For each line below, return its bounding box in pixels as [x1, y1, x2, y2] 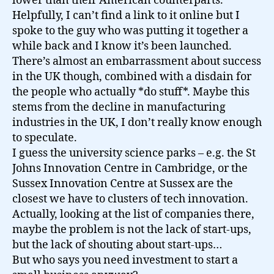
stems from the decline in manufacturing [12, 100, 226, 114]
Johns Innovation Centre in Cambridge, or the [12, 161, 248, 176]
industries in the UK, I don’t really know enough [12, 116, 262, 130]
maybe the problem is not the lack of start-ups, [12, 223, 251, 237]
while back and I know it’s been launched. [12, 39, 232, 53]
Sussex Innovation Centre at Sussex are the [12, 177, 233, 191]
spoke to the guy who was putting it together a [12, 24, 248, 38]
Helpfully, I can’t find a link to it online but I [12, 9, 240, 23]
